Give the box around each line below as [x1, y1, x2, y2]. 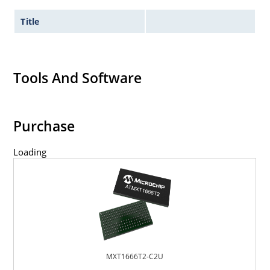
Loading [13, 146, 47, 159]
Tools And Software [13, 67, 142, 87]
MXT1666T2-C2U [106, 251, 164, 262]
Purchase [13, 116, 75, 136]
